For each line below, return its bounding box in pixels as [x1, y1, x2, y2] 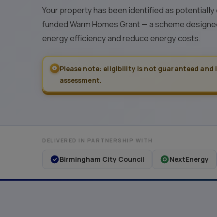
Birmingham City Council [60, 155, 144, 164]
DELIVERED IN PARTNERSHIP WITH [42, 137, 153, 144]
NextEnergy [170, 155, 209, 164]
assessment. [59, 75, 102, 85]
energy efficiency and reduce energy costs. [42, 32, 201, 44]
